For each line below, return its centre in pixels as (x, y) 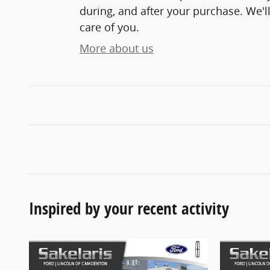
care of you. (109, 27)
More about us (117, 48)
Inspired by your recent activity (129, 208)
